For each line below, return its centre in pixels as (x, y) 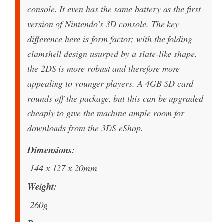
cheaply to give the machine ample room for (106, 113)
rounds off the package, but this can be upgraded (115, 98)
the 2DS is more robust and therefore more (104, 69)
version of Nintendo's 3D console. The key (103, 24)
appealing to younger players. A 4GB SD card (110, 83)
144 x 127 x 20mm (63, 168)
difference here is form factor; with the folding (110, 39)
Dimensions (50, 150)
